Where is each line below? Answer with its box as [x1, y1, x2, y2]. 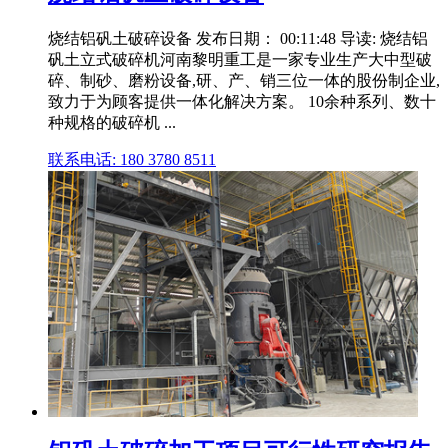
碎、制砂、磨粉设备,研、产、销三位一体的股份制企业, [48, 71, 440, 89]
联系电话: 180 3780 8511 [48, 150, 216, 168]
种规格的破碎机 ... [48, 113, 176, 131]
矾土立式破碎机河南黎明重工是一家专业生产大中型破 [48, 50, 432, 68]
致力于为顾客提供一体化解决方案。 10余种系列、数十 [48, 92, 436, 110]
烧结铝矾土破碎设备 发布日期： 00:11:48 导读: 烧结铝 [48, 29, 428, 47]
